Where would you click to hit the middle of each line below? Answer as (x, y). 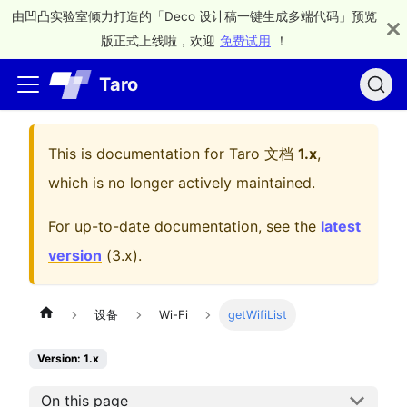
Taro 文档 (261, 154)
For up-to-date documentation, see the (184, 226)
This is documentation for (139, 154)
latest (341, 226)
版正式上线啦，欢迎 (158, 41)
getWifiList (258, 315)
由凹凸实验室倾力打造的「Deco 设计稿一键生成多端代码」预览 (194, 16)
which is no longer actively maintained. (182, 183)
